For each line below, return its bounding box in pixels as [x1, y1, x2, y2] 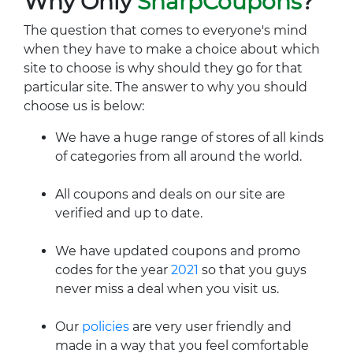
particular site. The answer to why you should [24, 80, 307, 95]
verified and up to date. [55, 206, 203, 221]
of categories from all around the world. [55, 149, 302, 164]
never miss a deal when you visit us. [55, 281, 279, 296]
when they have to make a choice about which [24, 42, 320, 57]
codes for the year [55, 262, 171, 277]
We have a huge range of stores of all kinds [55, 130, 324, 145]
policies [82, 319, 129, 334]
